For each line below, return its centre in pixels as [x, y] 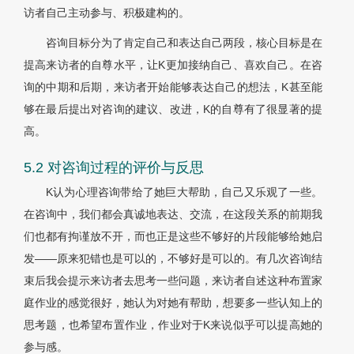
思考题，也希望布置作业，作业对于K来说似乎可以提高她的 [173, 325]
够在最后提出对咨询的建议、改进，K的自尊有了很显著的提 [173, 109]
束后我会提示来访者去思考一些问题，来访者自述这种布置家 [173, 281]
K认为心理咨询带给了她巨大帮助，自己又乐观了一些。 [184, 192]
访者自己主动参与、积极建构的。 [107, 13]
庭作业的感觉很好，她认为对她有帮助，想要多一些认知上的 [173, 303]
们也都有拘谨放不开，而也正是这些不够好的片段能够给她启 [173, 237]
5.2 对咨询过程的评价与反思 [114, 168]
